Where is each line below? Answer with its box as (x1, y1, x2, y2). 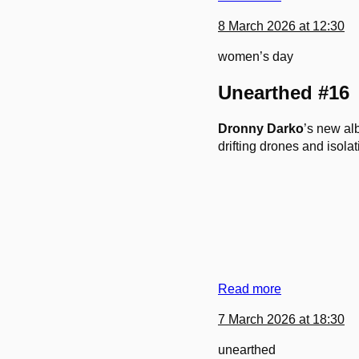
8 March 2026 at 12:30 (218, 19, 345, 34)
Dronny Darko (218, 122, 304, 136)
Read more (218, 282, 281, 296)
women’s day (218, 50, 293, 64)
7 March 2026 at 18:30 (218, 313, 345, 327)
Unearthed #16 (218, 82, 349, 104)
